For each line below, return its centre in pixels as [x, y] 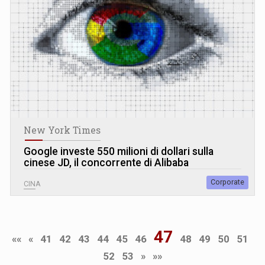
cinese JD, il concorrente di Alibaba [106, 162]
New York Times [62, 130]
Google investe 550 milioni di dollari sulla [119, 151]
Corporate [227, 182]
